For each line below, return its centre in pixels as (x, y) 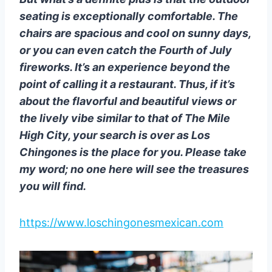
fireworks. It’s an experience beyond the (125, 67)
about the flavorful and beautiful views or (128, 101)
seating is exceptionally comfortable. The (129, 16)
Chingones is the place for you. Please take (133, 152)
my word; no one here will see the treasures (134, 169)
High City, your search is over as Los (115, 135)
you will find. (53, 186)
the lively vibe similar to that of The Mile (125, 118)
